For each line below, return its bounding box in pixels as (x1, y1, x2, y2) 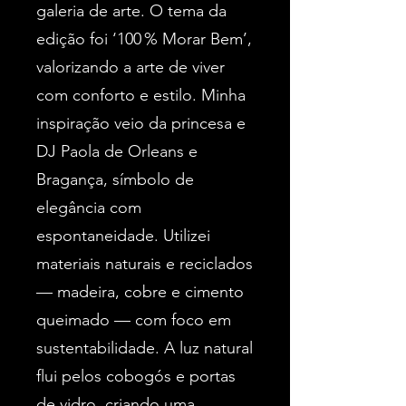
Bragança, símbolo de (36, 169, 194, 189)
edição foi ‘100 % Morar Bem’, (36, 29, 252, 49)
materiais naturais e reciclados (36, 254, 253, 274)
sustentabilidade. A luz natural (36, 338, 253, 358)
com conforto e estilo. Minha (36, 85, 246, 105)
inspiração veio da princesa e (36, 113, 246, 133)
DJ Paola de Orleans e (36, 141, 198, 161)
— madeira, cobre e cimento (36, 282, 244, 302)
